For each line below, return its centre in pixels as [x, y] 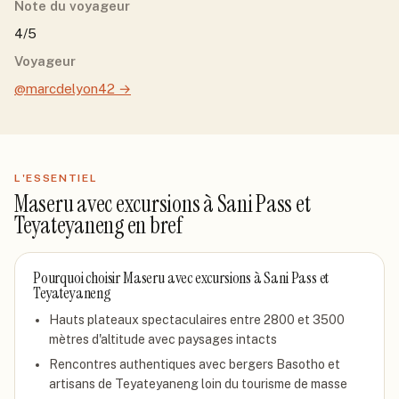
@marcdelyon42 [65, 89]
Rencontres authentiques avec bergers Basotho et [195, 364]
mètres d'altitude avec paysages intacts [163, 339]
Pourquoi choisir [78, 278]
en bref [153, 225]
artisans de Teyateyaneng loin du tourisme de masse [198, 384]
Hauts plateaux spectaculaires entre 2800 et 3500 [197, 320]
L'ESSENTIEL [56, 178]
